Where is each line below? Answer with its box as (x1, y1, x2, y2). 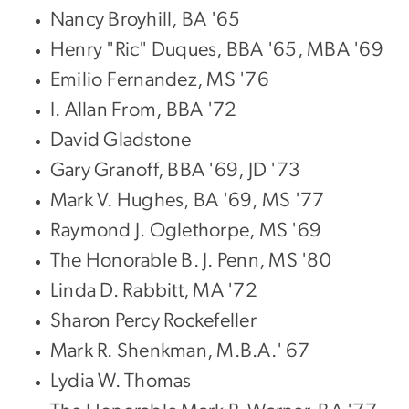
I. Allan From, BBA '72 (50, 99, 237, 120)
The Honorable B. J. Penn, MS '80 (50, 249, 331, 270)
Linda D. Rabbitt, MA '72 (50, 279, 257, 300)
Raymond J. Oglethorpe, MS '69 (50, 219, 322, 240)
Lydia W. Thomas (50, 370, 192, 391)
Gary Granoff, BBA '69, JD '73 (50, 159, 301, 180)
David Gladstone (50, 129, 192, 150)
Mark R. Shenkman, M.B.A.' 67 (50, 340, 309, 361)
